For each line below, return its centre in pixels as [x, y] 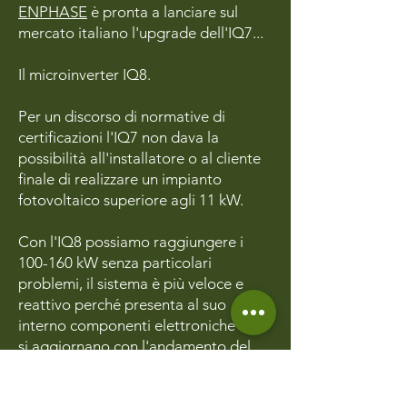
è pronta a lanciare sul [163, 12]
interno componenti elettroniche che [140, 325]
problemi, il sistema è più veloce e [131, 283]
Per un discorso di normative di [122, 116]
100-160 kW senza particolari [115, 263]
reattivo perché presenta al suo [122, 304]
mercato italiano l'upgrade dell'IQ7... [141, 33]
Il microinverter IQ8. [86, 74]
